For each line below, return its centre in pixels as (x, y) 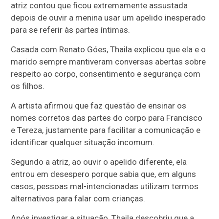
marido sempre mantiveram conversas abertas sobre (109, 61)
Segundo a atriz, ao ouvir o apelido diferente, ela (99, 162)
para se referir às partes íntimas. (71, 30)
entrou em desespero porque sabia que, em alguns (104, 174)
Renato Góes (83, 49)
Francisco (185, 118)
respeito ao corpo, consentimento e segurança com (106, 74)
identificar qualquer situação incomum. (83, 142)
